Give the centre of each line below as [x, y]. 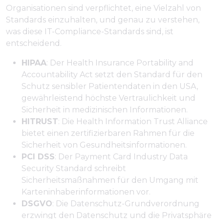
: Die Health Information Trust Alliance [133, 121]
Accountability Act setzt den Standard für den [112, 74]
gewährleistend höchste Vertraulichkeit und [109, 98]
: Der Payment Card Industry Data [121, 156]
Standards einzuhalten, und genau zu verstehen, [103, 20]
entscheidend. [34, 43]
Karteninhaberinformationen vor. [86, 192]
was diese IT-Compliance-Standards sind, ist [90, 31]
